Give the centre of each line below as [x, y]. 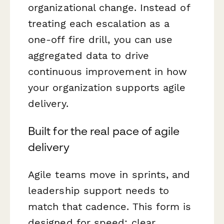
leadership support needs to [99, 191]
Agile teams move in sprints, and [109, 175]
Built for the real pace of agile [104, 131]
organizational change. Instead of [109, 7]
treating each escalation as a [99, 23]
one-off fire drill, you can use [100, 39]
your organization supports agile [107, 87]
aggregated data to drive [88, 55]
